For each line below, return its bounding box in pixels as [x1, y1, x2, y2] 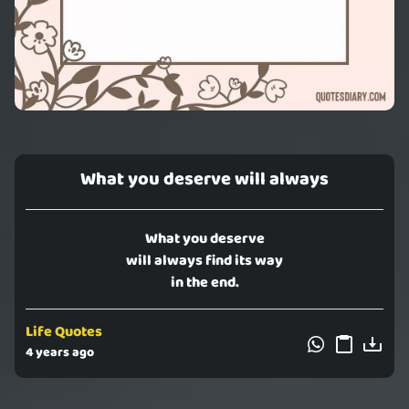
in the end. [170, 271, 239, 295]
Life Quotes [26, 320, 102, 344]
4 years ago [26, 342, 94, 363]
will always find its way [126, 249, 283, 273]
